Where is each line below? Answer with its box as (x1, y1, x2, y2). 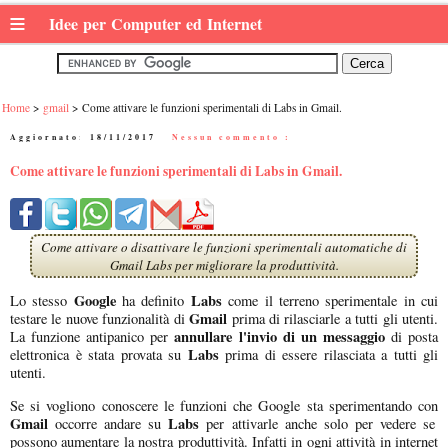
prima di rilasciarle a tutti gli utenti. (231, 309, 439, 329)
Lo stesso (10, 291, 74, 311)
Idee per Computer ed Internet (49, 12, 267, 35)
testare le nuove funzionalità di (10, 309, 190, 329)
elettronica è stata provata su (10, 345, 181, 365)
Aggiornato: (10, 131, 90, 143)
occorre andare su (48, 413, 162, 433)
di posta (384, 327, 439, 347)
